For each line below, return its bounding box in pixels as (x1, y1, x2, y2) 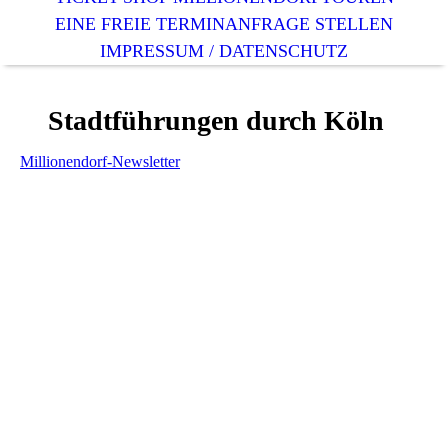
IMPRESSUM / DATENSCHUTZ (100, 41, 348, 61)
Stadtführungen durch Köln (20, 105, 384, 136)
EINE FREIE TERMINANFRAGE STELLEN (55, 14, 393, 34)
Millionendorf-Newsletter (20, 153, 180, 171)
